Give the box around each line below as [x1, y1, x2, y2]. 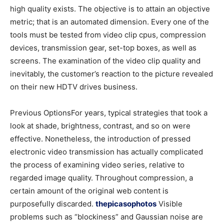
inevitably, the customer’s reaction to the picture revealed [10, 69, 213, 79]
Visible [156, 199, 182, 209]
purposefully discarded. [10, 199, 95, 209]
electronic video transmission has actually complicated [10, 147, 203, 157]
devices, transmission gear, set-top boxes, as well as [10, 43, 196, 53]
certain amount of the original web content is [10, 186, 168, 196]
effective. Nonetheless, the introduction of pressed [10, 134, 190, 144]
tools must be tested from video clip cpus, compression [10, 30, 206, 40]
